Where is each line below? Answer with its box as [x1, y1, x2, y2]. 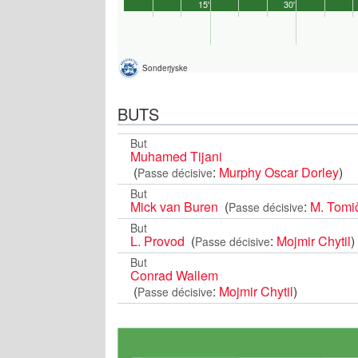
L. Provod [130, 231, 188, 250]
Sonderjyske [142, 62, 188, 74]
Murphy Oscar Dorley [219, 162, 339, 181]
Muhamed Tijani [130, 146, 222, 165]
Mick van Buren [130, 197, 221, 216]
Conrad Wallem [130, 265, 218, 284]
